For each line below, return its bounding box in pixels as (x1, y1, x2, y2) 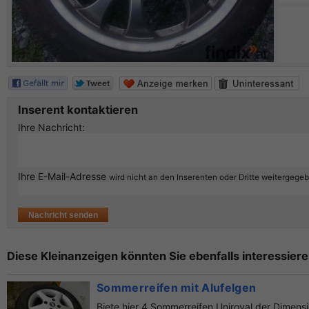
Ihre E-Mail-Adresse (18, 170, 109, 183)
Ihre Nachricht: (18, 121, 85, 134)
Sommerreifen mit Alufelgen (97, 281, 257, 295)
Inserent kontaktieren (18, 103, 138, 117)
